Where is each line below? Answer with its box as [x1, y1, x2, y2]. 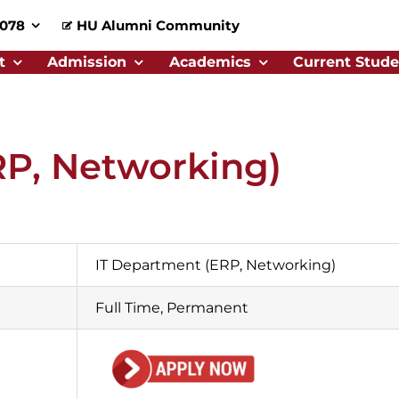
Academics [168, 53, 251, 70]
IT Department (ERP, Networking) [94, 256, 336, 273]
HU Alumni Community [77, 17, 240, 34]
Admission [47, 53, 127, 70]
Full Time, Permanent [94, 299, 248, 316]
